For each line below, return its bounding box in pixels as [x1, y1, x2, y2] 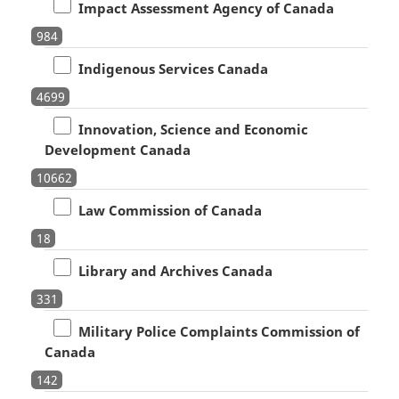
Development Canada [44, 140, 191, 159]
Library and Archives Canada [70, 261, 273, 280]
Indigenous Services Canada [70, 59, 268, 77]
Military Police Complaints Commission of [70, 322, 360, 340]
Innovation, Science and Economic [70, 119, 308, 138]
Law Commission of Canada [70, 200, 262, 219]
